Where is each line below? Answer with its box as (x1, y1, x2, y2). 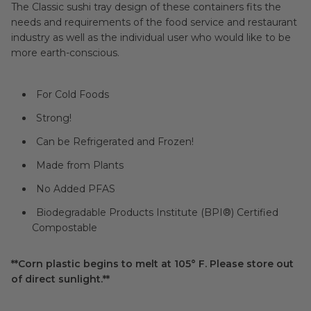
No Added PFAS (36, 183, 115, 195)
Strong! (36, 112, 72, 124)
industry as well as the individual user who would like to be (11, 31, 291, 44)
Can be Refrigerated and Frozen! (36, 135, 194, 148)
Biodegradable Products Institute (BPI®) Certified (36, 206, 278, 219)
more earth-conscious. (11, 47, 119, 59)
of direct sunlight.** (11, 273, 110, 285)
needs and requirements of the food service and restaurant (11, 16, 297, 28)
